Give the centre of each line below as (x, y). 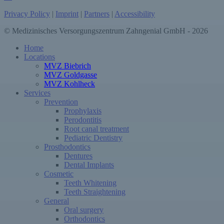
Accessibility (135, 14)
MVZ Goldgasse (70, 75)
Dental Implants (89, 165)
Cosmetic (59, 174)
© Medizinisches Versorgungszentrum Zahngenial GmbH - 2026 (106, 31)
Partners (97, 14)
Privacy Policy (27, 14)
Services (37, 93)
